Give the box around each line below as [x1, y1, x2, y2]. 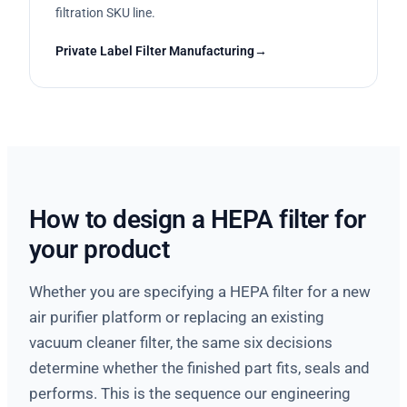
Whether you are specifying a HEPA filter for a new [29, 282, 371, 301]
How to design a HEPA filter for [29, 203, 366, 234]
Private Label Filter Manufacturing [55, 43, 254, 58]
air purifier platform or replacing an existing [29, 307, 324, 326]
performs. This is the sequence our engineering [29, 383, 351, 402]
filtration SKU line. [55, 5, 155, 20]
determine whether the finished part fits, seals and [29, 358, 370, 377]
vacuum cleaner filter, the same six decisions [29, 333, 333, 352]
